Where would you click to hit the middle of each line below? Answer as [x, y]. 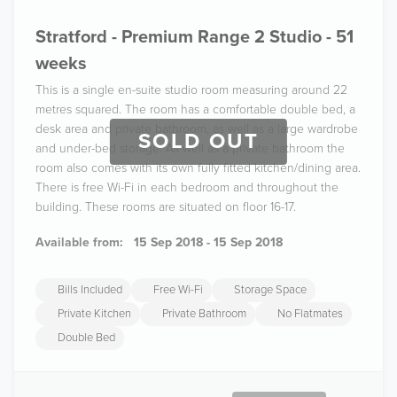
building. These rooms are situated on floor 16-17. [166, 207]
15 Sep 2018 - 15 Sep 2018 [208, 242]
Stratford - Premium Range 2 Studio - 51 [195, 37]
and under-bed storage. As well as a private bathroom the [190, 148]
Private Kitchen [94, 314]
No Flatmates [310, 314]
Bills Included [90, 290]
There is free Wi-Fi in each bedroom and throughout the [187, 187]
